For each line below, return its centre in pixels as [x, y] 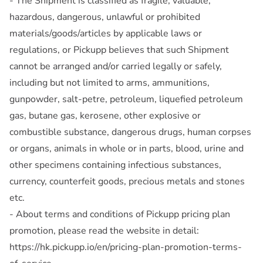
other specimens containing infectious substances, [115, 165]
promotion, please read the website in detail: [104, 230]
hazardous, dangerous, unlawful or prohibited [105, 17]
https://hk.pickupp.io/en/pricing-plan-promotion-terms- [126, 247]
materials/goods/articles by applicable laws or [106, 33]
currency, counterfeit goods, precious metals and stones [127, 181]
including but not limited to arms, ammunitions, [109, 82]
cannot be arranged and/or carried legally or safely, [116, 66]
